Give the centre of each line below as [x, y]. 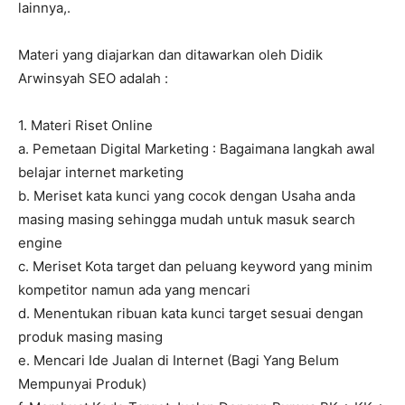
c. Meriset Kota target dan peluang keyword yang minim [195, 267]
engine [40, 243]
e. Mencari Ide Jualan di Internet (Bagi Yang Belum [179, 361]
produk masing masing [90, 337]
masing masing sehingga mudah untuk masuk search [187, 220]
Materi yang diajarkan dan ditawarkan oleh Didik [170, 55]
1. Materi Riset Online [85, 126]
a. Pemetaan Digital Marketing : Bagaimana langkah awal [197, 149]
